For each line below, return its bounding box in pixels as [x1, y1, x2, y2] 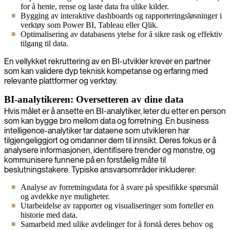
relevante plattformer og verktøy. [4, 75, 118, 86]
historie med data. [21, 210, 78, 219]
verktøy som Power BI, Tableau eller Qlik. [21, 20, 158, 29]
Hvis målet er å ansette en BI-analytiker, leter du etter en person [4, 106, 226, 116]
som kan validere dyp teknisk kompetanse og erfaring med [4, 66, 208, 76]
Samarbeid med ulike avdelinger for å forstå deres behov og [21, 219, 213, 228]
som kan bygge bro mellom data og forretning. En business [4, 116, 209, 126]
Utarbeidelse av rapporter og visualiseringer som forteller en [21, 201, 214, 210]
